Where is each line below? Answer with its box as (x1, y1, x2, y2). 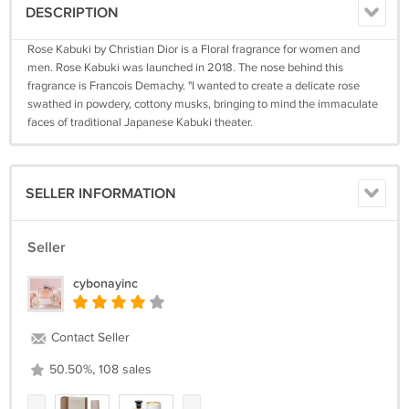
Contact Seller (47, 330, 130, 345)
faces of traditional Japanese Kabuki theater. (27, 115, 253, 130)
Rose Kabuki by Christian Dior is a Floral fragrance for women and (27, 42, 360, 57)
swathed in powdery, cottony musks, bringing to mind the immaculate (27, 97, 378, 111)
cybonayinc (73, 276, 138, 291)
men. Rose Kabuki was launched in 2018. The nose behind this (27, 60, 343, 75)
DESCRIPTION (26, 5, 119, 22)
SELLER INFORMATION (26, 185, 176, 203)
